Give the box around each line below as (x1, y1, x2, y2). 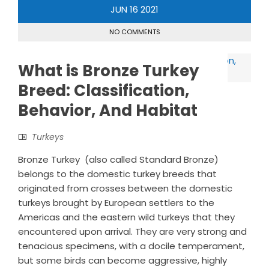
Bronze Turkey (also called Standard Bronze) (18, 153, 219, 166)
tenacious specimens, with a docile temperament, (18, 239, 244, 252)
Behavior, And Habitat (18, 99, 198, 121)
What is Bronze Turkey (18, 59, 199, 82)
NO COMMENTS (109, 26, 160, 37)
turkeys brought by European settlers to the (18, 196, 214, 209)
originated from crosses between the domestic (18, 181, 232, 195)
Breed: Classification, (18, 79, 189, 101)
